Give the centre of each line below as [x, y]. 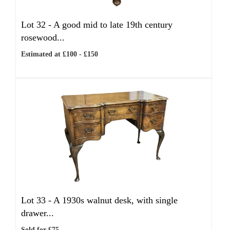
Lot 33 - [37, 200]
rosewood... [43, 37]
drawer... [37, 213]
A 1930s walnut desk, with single [116, 200]
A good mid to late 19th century [113, 25]
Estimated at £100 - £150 [60, 54]
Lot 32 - [37, 25]
